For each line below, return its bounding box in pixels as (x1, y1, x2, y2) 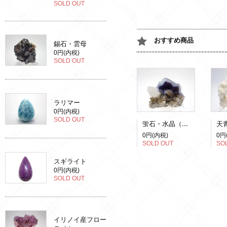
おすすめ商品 (154, 36, 194, 45)
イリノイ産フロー (54, 215, 106, 224)
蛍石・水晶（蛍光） (182, 119, 188, 129)
